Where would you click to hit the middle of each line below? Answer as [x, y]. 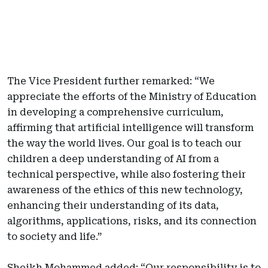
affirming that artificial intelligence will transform [130, 127]
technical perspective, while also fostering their [127, 174]
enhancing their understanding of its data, [113, 205]
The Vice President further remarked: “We [111, 81]
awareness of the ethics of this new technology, [125, 190]
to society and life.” [54, 236]
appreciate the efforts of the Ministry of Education [132, 96]
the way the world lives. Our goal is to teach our [124, 143]
